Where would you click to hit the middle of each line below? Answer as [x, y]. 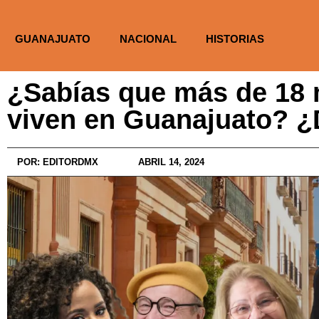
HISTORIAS [235, 39]
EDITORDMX [69, 162]
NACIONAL [148, 39]
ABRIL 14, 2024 [171, 162]
